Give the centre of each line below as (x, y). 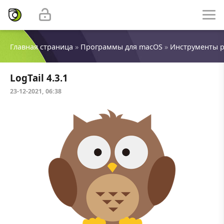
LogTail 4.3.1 (39, 77)
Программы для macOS (121, 46)
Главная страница (41, 46)
